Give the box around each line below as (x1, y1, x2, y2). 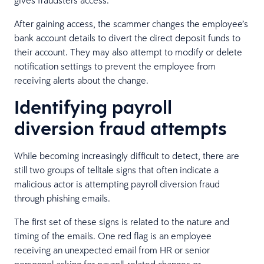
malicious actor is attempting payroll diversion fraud (14, 177, 220, 190)
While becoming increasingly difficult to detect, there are (14, 149, 239, 161)
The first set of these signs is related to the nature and (14, 215, 229, 227)
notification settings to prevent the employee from (14, 60, 216, 72)
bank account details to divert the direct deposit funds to (14, 31, 240, 44)
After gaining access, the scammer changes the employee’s (14, 17, 248, 29)
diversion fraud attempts (14, 115, 227, 141)
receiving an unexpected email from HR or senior (14, 243, 210, 256)
